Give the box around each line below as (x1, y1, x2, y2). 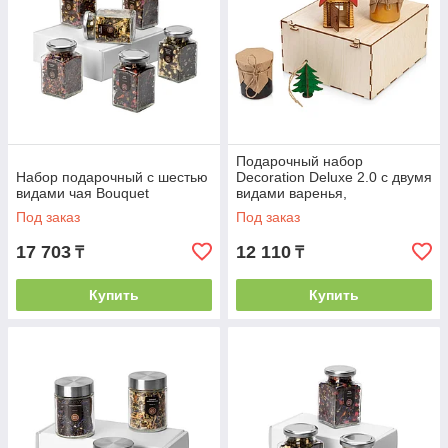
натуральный (236, 201, 322, 217)
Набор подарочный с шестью (16, 169, 208, 185)
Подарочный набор (236, 153, 363, 169)
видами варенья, (236, 185, 347, 201)
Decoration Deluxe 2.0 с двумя (236, 169, 432, 185)
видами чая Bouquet (16, 185, 149, 201)
